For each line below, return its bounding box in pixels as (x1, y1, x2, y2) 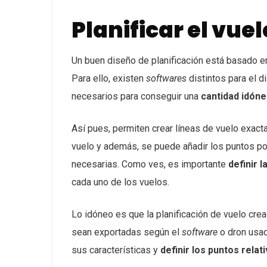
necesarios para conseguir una (72, 91, 201, 102)
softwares (146, 73, 187, 84)
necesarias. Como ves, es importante (72, 159, 228, 170)
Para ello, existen (72, 73, 146, 84)
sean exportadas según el (72, 226, 182, 238)
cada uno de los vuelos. (72, 176, 169, 188)
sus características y (72, 244, 160, 256)
